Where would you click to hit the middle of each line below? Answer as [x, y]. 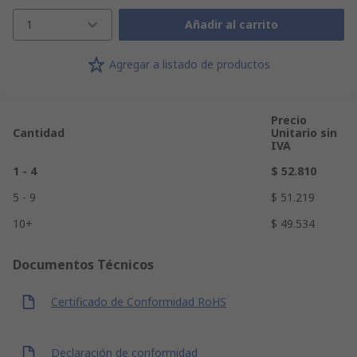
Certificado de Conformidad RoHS [139, 302]
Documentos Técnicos [83, 264]
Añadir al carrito [231, 25]
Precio [289, 120]
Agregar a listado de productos [190, 65]
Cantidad [39, 132]
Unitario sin [304, 132]
